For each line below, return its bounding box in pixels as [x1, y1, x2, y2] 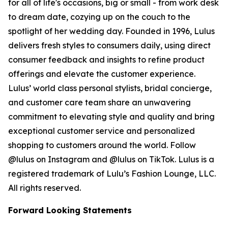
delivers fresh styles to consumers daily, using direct [8, 40, 211, 50]
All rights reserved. [8, 183, 81, 193]
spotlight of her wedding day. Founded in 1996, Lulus [8, 26, 215, 36]
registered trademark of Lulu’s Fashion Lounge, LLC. [8, 168, 216, 179]
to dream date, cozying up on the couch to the [8, 12, 190, 22]
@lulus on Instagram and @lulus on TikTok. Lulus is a [8, 154, 214, 164]
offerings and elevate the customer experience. [8, 69, 195, 79]
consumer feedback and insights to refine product [8, 54, 205, 65]
